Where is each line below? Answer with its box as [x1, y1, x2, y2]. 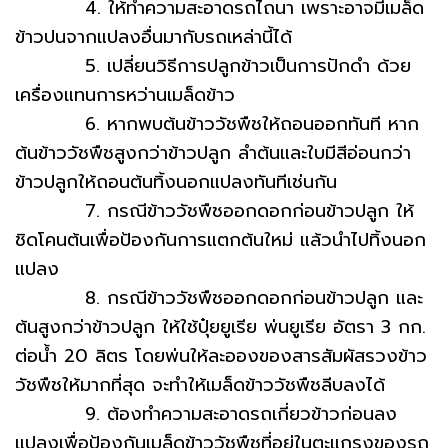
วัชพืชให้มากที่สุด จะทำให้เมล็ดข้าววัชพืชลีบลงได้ [15, 371, 385, 399]
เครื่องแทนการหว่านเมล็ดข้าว [15, 81, 235, 109]
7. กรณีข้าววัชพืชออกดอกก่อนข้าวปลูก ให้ [15, 197, 414, 225]
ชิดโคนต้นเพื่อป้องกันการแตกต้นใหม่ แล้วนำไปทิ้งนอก [15, 226, 426, 254]
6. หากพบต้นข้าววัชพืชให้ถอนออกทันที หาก [15, 110, 419, 138]
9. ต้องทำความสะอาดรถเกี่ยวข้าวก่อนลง [15, 400, 397, 428]
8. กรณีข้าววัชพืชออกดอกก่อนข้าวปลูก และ [15, 284, 423, 312]
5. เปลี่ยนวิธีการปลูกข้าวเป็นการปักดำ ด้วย [15, 52, 411, 80]
